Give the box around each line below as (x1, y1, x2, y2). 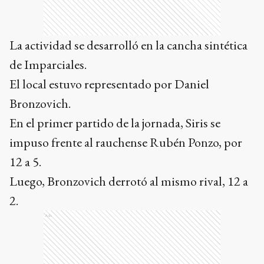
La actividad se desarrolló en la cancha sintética (9, 36, 247, 54)
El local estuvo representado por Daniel (9, 75, 209, 93)
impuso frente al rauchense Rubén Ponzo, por (9, 133, 242, 151)
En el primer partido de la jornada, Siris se (9, 114, 220, 131)
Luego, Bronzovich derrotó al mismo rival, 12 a (9, 172, 248, 190)
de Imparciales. (9, 55, 87, 73)
